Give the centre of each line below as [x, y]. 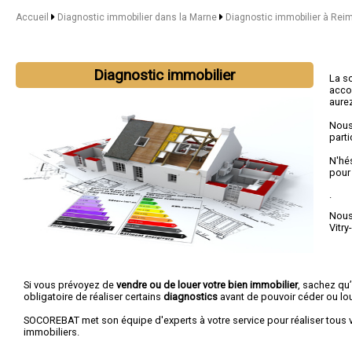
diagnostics [191, 297]
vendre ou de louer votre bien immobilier [207, 285]
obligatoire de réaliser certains [93, 297]
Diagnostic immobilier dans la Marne [138, 17]
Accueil [32, 17]
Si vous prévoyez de [70, 285]
